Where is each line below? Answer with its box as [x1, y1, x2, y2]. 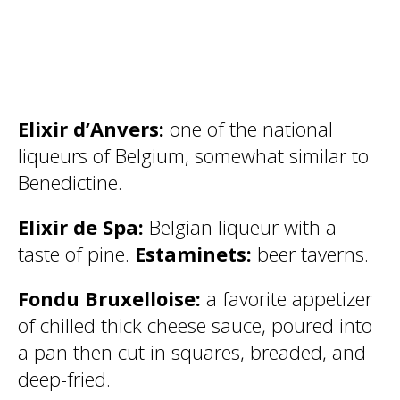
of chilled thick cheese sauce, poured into [18, 312, 372, 338]
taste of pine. [18, 240, 135, 267]
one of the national [170, 115, 333, 142]
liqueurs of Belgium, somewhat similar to [18, 142, 369, 169]
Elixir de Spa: [18, 213, 149, 240]
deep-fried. [18, 365, 111, 392]
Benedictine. [18, 169, 122, 196]
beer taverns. [257, 240, 369, 267]
